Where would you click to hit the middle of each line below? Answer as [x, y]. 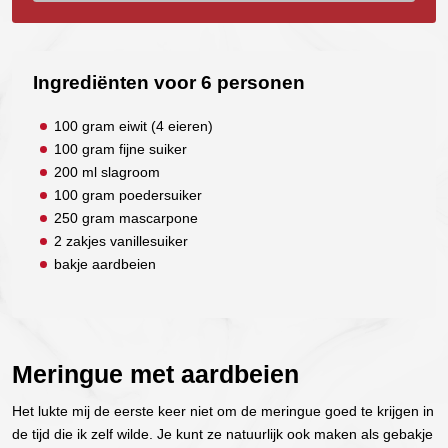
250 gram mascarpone [126, 218]
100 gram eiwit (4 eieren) [133, 126]
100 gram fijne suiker [120, 149]
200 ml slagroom [107, 172]
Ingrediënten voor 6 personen [169, 82]
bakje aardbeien [105, 264]
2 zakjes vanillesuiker [121, 241]
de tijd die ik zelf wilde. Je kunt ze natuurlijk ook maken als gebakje [222, 433]
